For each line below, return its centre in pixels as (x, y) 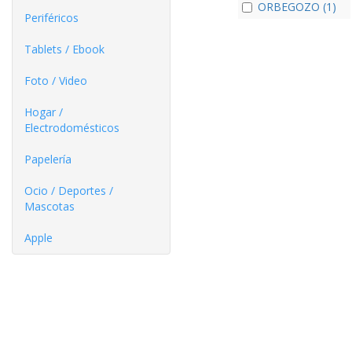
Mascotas (49, 206)
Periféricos (51, 18)
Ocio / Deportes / (69, 191)
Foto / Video (56, 81)
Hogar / (44, 112)
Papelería (48, 159)
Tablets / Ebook (64, 49)
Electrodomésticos (72, 128)
